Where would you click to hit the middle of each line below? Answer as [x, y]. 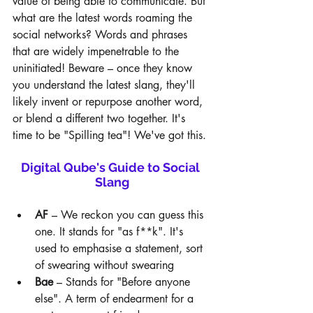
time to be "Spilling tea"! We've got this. [109, 135]
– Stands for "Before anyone [123, 282]
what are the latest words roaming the [104, 18]
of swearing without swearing [104, 265]
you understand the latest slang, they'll [105, 85]
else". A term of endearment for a [116, 299]
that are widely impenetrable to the [97, 51]
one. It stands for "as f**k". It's [111, 232]
